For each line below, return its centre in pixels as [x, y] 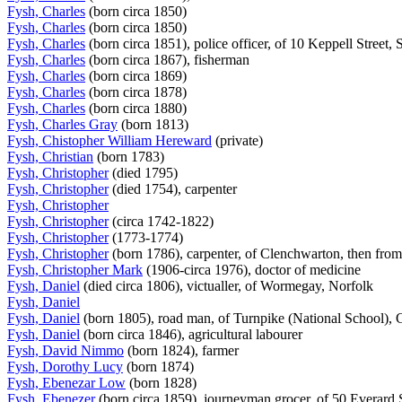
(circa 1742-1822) [163, 221]
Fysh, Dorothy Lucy [65, 366]
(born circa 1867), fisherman [169, 59]
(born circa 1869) [138, 75]
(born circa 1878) [138, 92]
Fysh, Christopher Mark [75, 269]
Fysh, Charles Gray [62, 124]
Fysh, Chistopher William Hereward [109, 140]
